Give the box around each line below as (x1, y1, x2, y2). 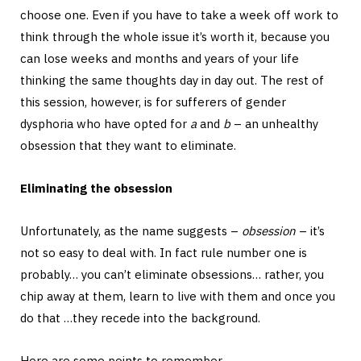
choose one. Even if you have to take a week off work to (20, 6, 338, 23)
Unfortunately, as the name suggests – (20, 222, 242, 239)
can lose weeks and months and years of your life (20, 50, 299, 66)
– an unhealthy (230, 115, 318, 131)
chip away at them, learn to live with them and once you (20, 288, 335, 304)
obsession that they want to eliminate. (20, 137, 236, 153)
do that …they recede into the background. (20, 309, 260, 326)
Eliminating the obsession (20, 180, 172, 196)
